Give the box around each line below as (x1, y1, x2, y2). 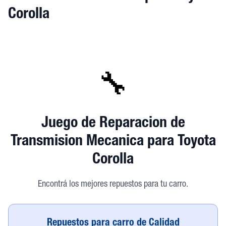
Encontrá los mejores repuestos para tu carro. (38, 180, 188, 189)
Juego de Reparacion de (41, 117, 185, 132)
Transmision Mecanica (10, 135, 147, 150)
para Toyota (147, 135, 216, 150)
